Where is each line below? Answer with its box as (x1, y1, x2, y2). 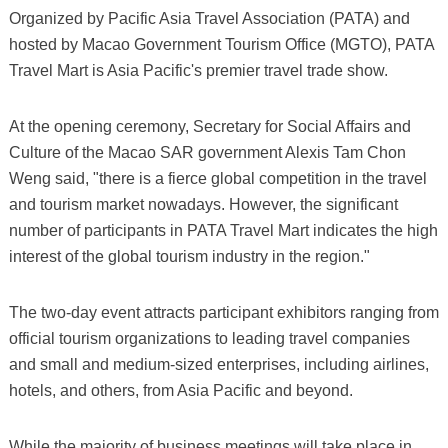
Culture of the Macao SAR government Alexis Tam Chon (8, 143, 406, 161)
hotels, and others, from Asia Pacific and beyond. (8, 381, 353, 399)
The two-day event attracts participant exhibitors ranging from (8, 303, 439, 321)
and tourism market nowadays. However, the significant (8, 195, 398, 213)
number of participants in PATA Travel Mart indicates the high (8, 221, 438, 239)
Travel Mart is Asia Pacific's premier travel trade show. (8, 61, 388, 79)
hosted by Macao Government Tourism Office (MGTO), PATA (8, 35, 434, 53)
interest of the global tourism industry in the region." (8, 247, 370, 265)
